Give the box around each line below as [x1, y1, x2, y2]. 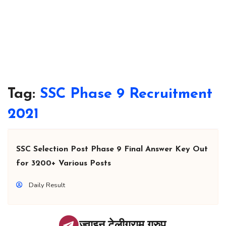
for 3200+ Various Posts [16, 159, 111, 168]
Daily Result [29, 181, 65, 190]
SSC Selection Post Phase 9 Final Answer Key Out [16, 145, 208, 154]
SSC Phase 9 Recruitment [40, 87, 212, 102]
